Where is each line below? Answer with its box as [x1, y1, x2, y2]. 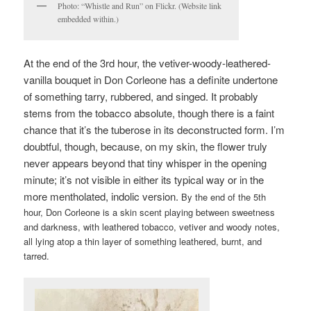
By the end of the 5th [181, 190, 267, 204]
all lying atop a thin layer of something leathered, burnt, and [24, 235, 262, 249]
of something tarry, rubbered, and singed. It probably [24, 89, 259, 104]
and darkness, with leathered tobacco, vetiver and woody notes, [24, 220, 280, 234]
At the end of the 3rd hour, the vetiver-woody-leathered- [24, 56, 271, 71]
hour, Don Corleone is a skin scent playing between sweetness [24, 205, 276, 219]
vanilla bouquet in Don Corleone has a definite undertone [24, 72, 278, 87]
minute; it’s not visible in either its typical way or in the [24, 172, 264, 187]
